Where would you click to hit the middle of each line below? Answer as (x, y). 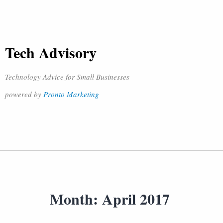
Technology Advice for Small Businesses (67, 77)
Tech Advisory (51, 52)
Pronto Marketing (71, 94)
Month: (76, 199)
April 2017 (136, 199)
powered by (24, 94)
